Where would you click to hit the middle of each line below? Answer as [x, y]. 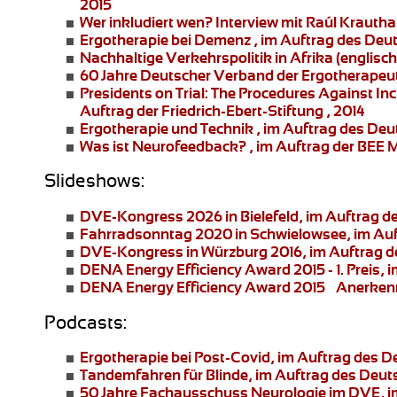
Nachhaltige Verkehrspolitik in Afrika [206, 57]
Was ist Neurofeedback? [163, 146]
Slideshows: [94, 181]
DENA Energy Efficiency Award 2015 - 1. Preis [230, 269]
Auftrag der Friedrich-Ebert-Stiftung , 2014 [222, 110]
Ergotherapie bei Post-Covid [175, 358]
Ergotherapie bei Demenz [165, 39]
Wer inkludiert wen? [146, 22]
